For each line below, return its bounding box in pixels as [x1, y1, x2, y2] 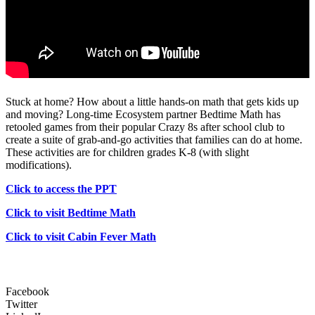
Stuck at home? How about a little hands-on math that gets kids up [6, 96, 299, 108]
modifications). [6, 159, 72, 172]
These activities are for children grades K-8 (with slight [6, 146, 249, 159]
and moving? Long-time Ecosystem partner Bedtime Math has [6, 108, 281, 121]
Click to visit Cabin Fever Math [6, 231, 156, 243]
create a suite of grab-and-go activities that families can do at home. [6, 134, 302, 146]
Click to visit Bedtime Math [6, 207, 136, 219]
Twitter [6, 298, 37, 311]
